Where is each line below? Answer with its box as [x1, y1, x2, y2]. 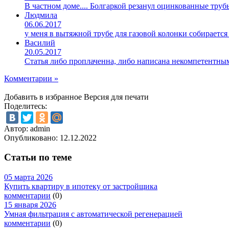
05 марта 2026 [4, 173, 53, 182]
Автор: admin [4, 124, 50, 133]
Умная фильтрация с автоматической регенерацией [4, 210, 182, 219]
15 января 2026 [4, 200, 56, 210]
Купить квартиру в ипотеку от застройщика [4, 182, 157, 191]
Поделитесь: [4, 101, 47, 110]
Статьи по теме [4, 152, 72, 163]
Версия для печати [84, 92, 149, 101]
